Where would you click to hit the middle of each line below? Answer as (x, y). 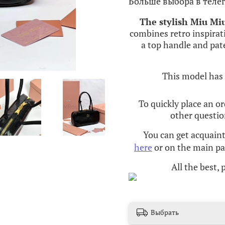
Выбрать (165, 212)
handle (177, 44)
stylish (173, 21)
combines (149, 33)
